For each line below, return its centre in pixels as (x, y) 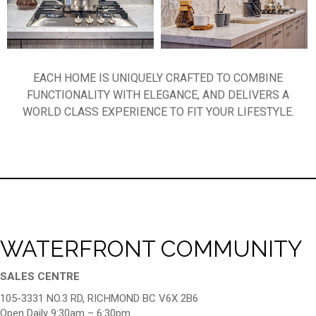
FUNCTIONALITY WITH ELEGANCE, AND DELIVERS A (158, 95)
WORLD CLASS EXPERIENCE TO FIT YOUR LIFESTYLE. (158, 111)
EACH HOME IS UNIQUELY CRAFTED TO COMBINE (158, 78)
